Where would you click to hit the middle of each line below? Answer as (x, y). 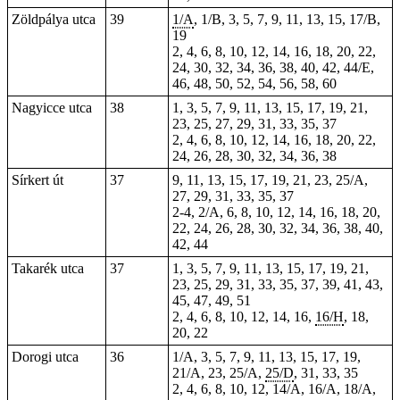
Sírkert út (37, 180)
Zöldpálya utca (54, 19)
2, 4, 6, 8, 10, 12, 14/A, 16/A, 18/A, (274, 389)
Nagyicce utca (52, 108)
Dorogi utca (45, 357)
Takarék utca (48, 268)
